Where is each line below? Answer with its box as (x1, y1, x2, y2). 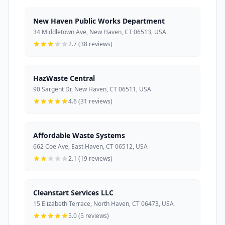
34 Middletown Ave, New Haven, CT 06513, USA (33, 28, 166, 37)
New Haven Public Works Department (33, 16, 165, 26)
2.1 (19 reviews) (68, 154, 113, 163)
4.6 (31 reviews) (68, 97, 113, 106)
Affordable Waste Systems (33, 131, 125, 141)
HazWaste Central (33, 73, 95, 83)
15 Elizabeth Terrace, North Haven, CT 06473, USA (33, 199, 174, 208)
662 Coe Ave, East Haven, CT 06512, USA (33, 142, 148, 151)
